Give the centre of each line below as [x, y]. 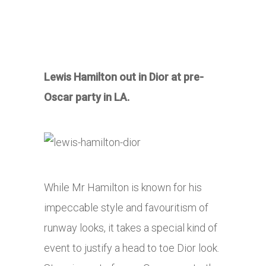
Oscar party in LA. [87, 97]
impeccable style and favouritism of [126, 208]
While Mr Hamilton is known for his [123, 188]
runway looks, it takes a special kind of [131, 228]
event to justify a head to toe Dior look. [132, 248]
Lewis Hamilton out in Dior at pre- [124, 77]
